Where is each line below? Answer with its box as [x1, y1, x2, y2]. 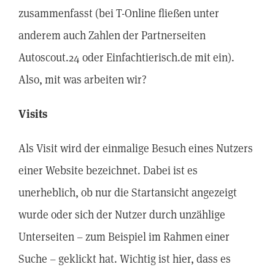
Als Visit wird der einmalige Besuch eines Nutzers [18, 141, 253, 155]
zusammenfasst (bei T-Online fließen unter [18, 6, 219, 20]
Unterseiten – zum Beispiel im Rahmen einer [18, 230, 230, 244]
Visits [18, 107, 47, 121]
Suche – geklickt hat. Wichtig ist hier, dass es [18, 252, 231, 266]
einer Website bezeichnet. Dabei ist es [18, 163, 198, 177]
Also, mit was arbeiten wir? [18, 72, 147, 87]
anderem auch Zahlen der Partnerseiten [18, 28, 206, 42]
